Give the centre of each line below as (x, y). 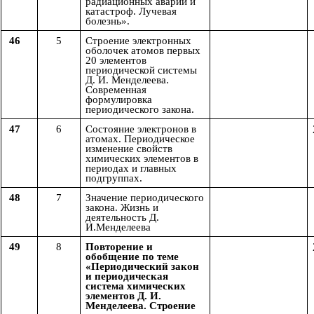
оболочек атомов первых (143, 51)
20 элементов (116, 61)
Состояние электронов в (141, 129)
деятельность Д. (122, 218)
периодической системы (141, 70)
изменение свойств (129, 149)
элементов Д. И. (123, 296)
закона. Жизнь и (122, 208)
